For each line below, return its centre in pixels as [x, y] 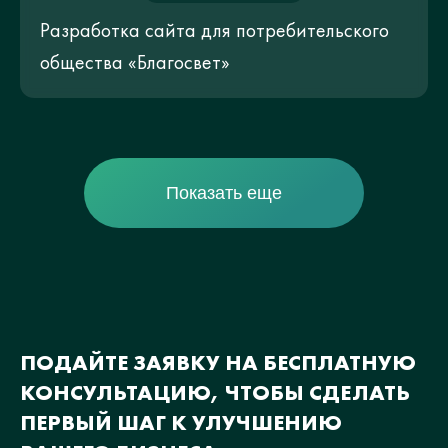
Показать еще [224, 192]
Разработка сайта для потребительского [214, 29]
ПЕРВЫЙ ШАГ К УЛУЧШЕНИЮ [181, 422]
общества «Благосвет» [135, 61]
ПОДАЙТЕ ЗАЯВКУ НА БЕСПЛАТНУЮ [218, 362]
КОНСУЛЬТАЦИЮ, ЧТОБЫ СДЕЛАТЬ [215, 392]
